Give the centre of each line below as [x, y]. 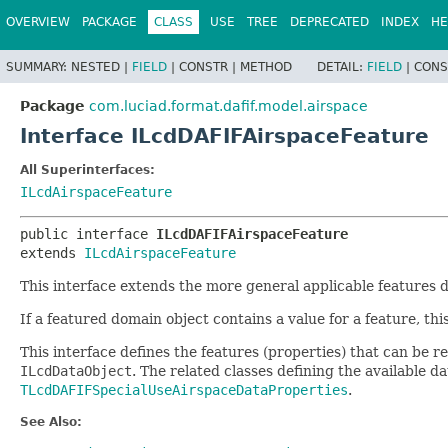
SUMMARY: [38, 66]
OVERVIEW [38, 22]
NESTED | [101, 66]
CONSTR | [209, 66]
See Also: [51, 421]
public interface [88, 233]
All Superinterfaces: [87, 169]
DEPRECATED [329, 22]
